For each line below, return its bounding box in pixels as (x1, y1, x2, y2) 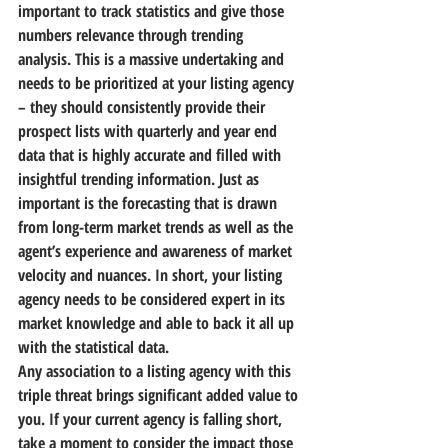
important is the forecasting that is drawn (18, 192, 281, 214)
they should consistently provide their (30, 96, 269, 118)
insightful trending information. (18, 168, 215, 190)
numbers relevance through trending (18, 24, 247, 46)
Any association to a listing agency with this (18, 360, 295, 382)
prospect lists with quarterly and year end (18, 120, 281, 142)
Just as (215, 168, 263, 190)
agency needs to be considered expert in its (18, 288, 289, 310)
